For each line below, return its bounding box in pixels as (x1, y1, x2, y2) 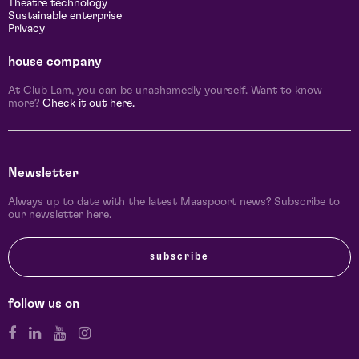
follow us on (8, 297, 79, 311)
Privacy (8, 23, 45, 35)
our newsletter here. (8, 209, 111, 221)
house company (8, 55, 102, 69)
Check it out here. (42, 98, 135, 110)
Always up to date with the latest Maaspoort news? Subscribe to (8, 196, 340, 208)
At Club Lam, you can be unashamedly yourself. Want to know (8, 85, 322, 97)
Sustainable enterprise (8, 10, 122, 22)
